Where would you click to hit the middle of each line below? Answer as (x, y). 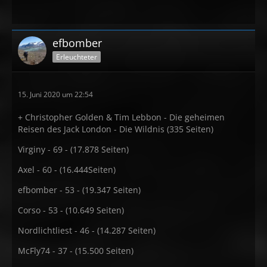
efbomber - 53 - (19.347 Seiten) (79, 190)
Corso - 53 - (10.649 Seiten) (71, 210)
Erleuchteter (77, 57)
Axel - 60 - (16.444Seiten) (67, 170)
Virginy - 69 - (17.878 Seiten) (73, 149)
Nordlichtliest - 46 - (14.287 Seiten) (87, 230)
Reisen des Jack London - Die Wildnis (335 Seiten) (116, 129)
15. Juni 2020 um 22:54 (55, 94)
